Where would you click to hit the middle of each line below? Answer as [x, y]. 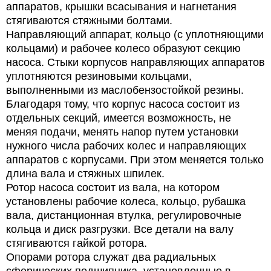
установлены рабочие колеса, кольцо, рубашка [126, 201]
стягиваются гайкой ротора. [77, 243]
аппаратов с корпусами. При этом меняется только [135, 159]
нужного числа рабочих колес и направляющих [126, 145]
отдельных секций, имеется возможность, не [119, 118]
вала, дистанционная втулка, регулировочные [124, 215]
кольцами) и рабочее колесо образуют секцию [123, 48]
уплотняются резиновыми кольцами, [99, 76]
